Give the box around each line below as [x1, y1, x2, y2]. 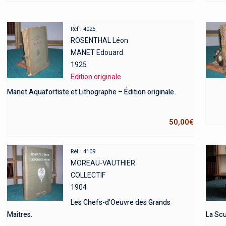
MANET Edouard [70, 48, 123, 57]
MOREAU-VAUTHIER [70, 159, 135, 167]
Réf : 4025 [70, 26, 95, 33]
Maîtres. [7, 209, 32, 220]
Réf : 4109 [70, 148, 95, 155]
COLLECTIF [70, 171, 105, 180]
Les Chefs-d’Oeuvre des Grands [70, 197, 171, 208]
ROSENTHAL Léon [70, 36, 128, 45]
